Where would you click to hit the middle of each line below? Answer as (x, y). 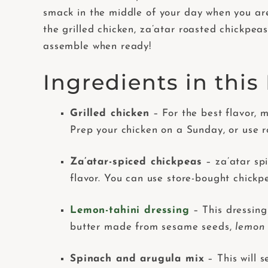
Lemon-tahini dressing (130, 211)
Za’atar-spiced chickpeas (138, 162)
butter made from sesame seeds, (153, 227)
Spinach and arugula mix (137, 259)
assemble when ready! (98, 47)
